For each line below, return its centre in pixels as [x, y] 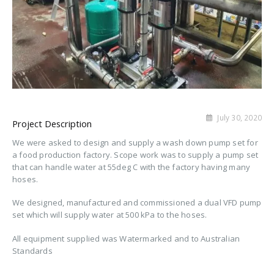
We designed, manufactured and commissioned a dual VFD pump [137, 203]
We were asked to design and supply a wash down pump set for [135, 142]
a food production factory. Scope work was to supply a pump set [135, 154]
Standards [32, 250]
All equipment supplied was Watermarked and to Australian [126, 238]
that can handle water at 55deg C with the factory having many [131, 167]
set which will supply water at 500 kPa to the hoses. [110, 215]
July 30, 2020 [239, 117]
